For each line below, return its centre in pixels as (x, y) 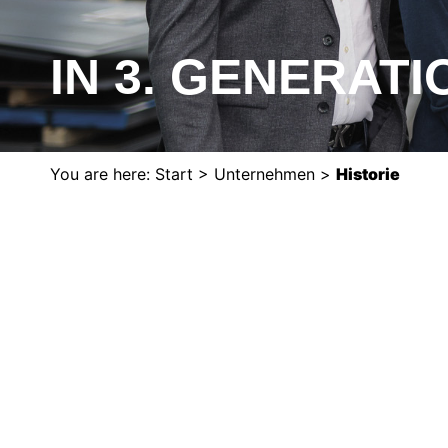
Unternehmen (264, 174)
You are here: (100, 174)
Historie (368, 174)
